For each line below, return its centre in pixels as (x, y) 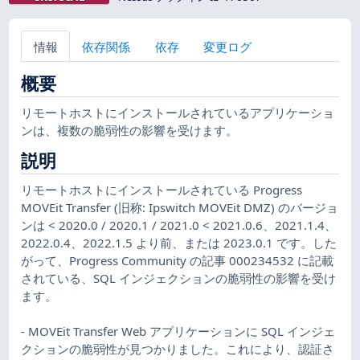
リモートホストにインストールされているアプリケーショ (178, 112)
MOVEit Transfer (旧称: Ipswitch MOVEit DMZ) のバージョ (180, 207)
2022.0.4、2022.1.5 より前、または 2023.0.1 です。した (179, 242)
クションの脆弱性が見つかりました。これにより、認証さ (178, 348)
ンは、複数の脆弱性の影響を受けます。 (130, 130)
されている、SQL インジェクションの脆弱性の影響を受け (179, 278)
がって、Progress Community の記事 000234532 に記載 (178, 260)
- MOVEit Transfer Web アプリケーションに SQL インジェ (178, 331)
